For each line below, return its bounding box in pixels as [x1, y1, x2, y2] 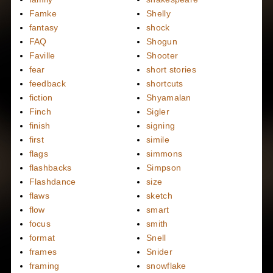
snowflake [146, 261, 186, 271]
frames [29, 247, 57, 257]
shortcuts [146, 79, 183, 89]
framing [29, 261, 60, 271]
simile [146, 135, 169, 145]
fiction [29, 93, 53, 103]
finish [29, 121, 51, 131]
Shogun [146, 37, 177, 47]
